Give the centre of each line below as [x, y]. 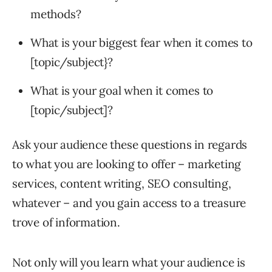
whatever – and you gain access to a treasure [129, 203]
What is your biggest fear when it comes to [141, 43]
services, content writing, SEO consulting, [122, 184]
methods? [56, 14]
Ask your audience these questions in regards [130, 145]
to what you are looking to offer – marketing [127, 164]
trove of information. [66, 223]
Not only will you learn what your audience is [129, 263]
